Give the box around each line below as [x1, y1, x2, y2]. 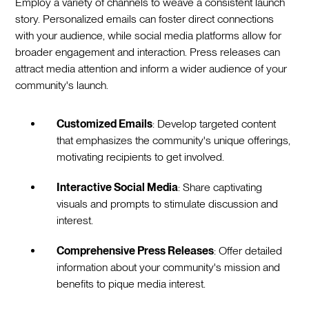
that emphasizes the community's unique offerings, [57, 133, 291, 147]
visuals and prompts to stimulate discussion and [57, 197, 279, 210]
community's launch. [15, 78, 109, 92]
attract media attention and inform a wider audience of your [15, 61, 288, 75]
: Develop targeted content [152, 117, 277, 130]
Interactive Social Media [57, 180, 179, 194]
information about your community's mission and [57, 260, 281, 274]
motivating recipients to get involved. [57, 150, 225, 163]
